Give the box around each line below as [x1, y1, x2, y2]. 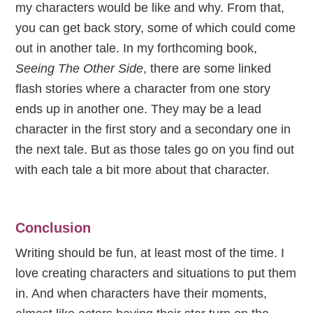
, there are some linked [143, 61, 272, 76]
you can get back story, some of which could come [15, 21, 296, 36]
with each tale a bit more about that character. [15, 163, 270, 177]
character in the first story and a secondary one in [15, 122, 291, 137]
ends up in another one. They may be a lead [15, 102, 262, 117]
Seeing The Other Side [15, 61, 144, 76]
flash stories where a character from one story [15, 82, 271, 96]
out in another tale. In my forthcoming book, [15, 41, 258, 56]
